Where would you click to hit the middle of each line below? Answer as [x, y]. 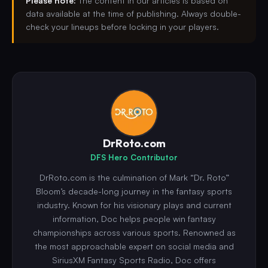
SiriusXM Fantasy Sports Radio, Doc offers [134, 260]
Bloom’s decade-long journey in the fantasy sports [134, 191]
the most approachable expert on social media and [134, 246]
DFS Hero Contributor [134, 158]
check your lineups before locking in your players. [122, 27]
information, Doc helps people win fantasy [134, 219]
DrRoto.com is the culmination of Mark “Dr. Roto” [134, 178]
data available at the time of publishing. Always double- [133, 14]
